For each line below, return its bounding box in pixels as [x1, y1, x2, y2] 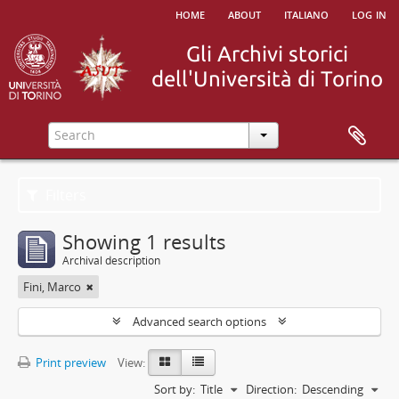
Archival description [62, 253, 160, 268]
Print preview [33, 354, 106, 370]
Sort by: [154, 381, 195, 397]
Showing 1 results [62, 228, 226, 255]
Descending [302, 381, 363, 397]
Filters [42, 185, 87, 205]
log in [352, 4, 387, 23]
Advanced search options [130, 313, 269, 330]
